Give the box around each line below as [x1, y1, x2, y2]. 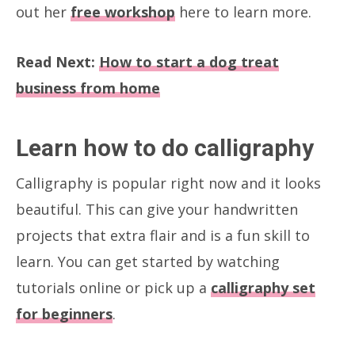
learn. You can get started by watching [16, 251, 280, 271]
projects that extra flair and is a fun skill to [16, 225, 310, 245]
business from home [16, 78, 160, 97]
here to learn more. [175, 2, 311, 21]
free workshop [71, 2, 175, 21]
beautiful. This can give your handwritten [16, 199, 298, 219]
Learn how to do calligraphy [16, 133, 314, 162]
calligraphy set [211, 277, 315, 297]
